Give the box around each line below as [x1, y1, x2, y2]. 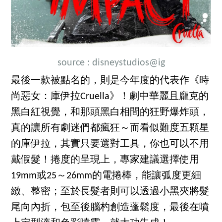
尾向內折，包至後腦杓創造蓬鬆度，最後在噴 [11, 203, 210, 213]
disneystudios [92, 58, 149, 68]
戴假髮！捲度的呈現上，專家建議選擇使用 [11, 155, 200, 166]
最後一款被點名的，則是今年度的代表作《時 [11, 76, 210, 86]
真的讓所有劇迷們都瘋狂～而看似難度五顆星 [11, 123, 210, 134]
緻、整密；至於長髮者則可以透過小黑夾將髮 [11, 187, 210, 197]
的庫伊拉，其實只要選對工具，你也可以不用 [11, 139, 210, 150]
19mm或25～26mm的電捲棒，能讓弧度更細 [11, 171, 202, 181]
